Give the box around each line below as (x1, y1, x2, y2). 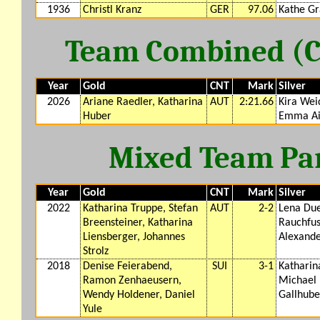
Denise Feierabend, (83, 260, 172, 272)
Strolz (83, 245, 109, 257)
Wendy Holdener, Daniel (83, 289, 195, 301)
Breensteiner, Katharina (83, 216, 193, 229)
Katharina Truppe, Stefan (83, 202, 198, 214)
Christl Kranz (83, 4, 141, 16)
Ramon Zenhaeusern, (83, 274, 181, 286)
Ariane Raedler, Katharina (83, 96, 203, 108)
